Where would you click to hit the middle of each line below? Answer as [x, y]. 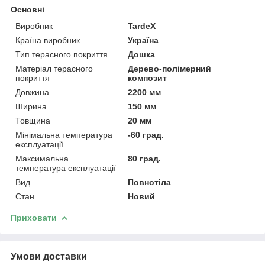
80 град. [145, 158]
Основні [28, 9]
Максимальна [42, 158]
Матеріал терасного [54, 68]
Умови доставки [49, 256]
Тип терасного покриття [62, 54]
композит [148, 78]
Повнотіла [150, 182]
